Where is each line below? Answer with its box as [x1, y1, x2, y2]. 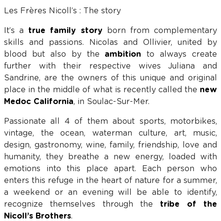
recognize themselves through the [4, 200, 160, 208]
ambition [105, 50, 142, 58]
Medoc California [4, 98, 74, 106]
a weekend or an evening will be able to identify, [4, 188, 217, 196]
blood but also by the [4, 50, 105, 58]
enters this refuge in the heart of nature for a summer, [4, 177, 217, 184]
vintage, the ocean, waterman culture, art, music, [4, 129, 217, 137]
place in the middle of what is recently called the [4, 86, 200, 94]
